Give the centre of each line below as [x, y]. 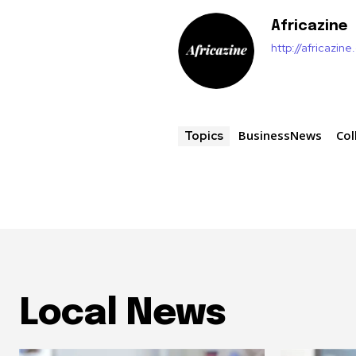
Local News [122, 315]
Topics [204, 136]
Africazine [310, 27]
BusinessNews [281, 135]
